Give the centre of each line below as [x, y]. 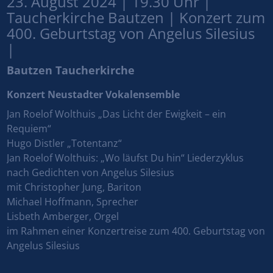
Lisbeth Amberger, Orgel [63, 216]
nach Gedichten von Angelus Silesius [91, 172]
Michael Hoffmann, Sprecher [73, 201]
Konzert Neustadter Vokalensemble [94, 94]
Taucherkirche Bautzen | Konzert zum [136, 17]
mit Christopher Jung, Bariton [74, 187]
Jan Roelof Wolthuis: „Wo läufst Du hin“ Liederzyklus [126, 158]
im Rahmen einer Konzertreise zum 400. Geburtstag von [136, 231]
